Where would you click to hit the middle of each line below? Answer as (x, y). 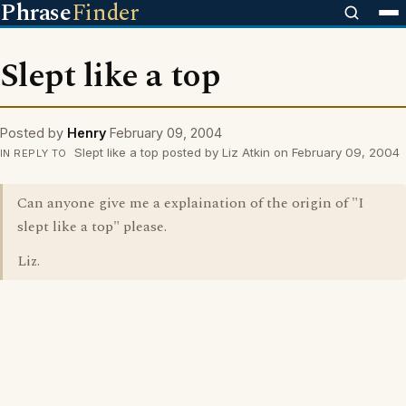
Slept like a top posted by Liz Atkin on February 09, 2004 (235, 152)
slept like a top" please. (92, 227)
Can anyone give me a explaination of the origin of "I (191, 203)
